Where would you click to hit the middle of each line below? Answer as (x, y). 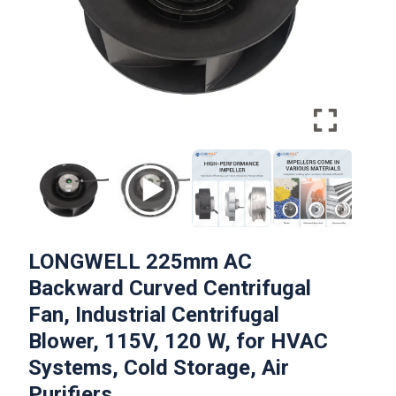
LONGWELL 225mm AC (140, 262)
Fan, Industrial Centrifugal (153, 315)
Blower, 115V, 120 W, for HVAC (178, 341)
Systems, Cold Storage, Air (158, 368)
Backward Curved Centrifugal (169, 288)
